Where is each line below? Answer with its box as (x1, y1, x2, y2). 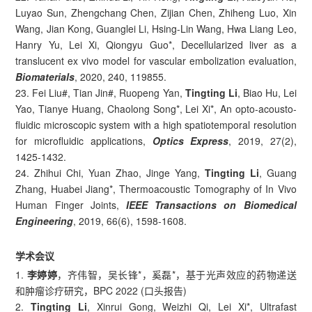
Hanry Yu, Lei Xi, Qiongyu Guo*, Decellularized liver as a (15, 37, 297, 52)
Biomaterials (15, 69, 75, 84)
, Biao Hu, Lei (237, 85, 297, 100)
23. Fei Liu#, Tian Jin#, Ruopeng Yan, (15, 85, 185, 100)
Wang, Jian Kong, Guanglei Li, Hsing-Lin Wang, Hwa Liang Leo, (15, 21, 297, 36)
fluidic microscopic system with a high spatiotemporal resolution (15, 117, 297, 132)
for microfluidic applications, (15, 133, 153, 148)
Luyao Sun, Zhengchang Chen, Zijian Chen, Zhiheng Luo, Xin (15, 5, 297, 19)
